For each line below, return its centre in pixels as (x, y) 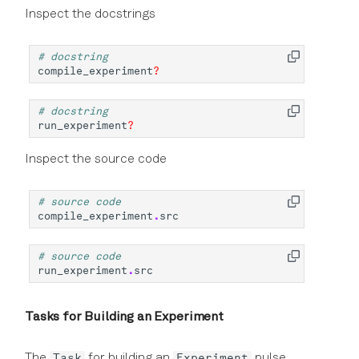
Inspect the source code (96, 160)
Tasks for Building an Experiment (124, 318)
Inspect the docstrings (90, 15)
